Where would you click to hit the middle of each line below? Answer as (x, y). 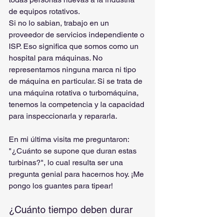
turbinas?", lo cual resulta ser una (67, 163)
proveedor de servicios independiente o (77, 35)
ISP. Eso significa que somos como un (75, 46)
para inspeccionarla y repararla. (63, 116)
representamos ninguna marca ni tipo (73, 70)
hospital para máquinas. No (57, 58)
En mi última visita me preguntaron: (70, 139)
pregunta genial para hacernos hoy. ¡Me (77, 174)
